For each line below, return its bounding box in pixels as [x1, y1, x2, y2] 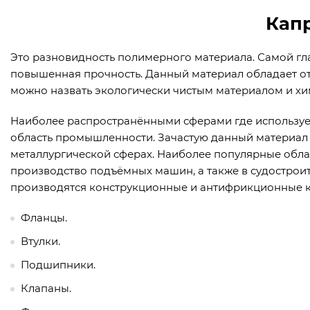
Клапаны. [21, 282, 71, 295]
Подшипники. [21, 258, 95, 272]
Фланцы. [21, 211, 67, 225]
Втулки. [21, 235, 60, 248]
